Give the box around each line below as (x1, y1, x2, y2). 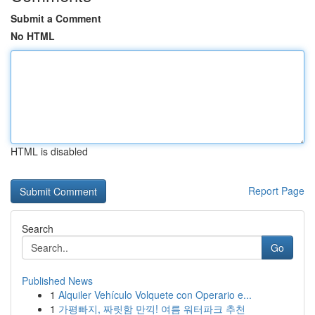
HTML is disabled (11, 144, 88, 158)
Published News (22, 274, 93, 288)
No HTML (11, 29, 55, 43)
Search (22, 221, 53, 236)
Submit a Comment (11, 11, 101, 25)
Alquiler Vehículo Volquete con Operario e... (58, 288, 252, 302)
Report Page (248, 184, 304, 198)
